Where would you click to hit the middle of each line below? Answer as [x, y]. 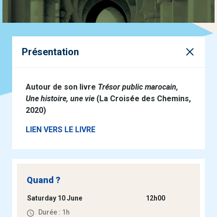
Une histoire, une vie [60, 99]
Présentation [50, 52]
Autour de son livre [62, 87]
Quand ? [44, 180]
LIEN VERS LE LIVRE [61, 130]
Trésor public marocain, [138, 87]
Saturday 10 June [55, 198]
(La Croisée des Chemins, [143, 99]
